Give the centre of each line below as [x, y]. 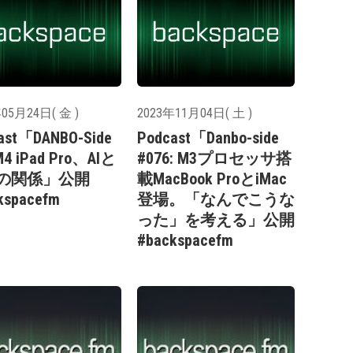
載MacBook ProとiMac [212, 179]
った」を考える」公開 [216, 220]
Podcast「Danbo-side [208, 138]
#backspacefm [185, 241]
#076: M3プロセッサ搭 [214, 159]
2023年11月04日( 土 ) [195, 113]
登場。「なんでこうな [216, 200]
